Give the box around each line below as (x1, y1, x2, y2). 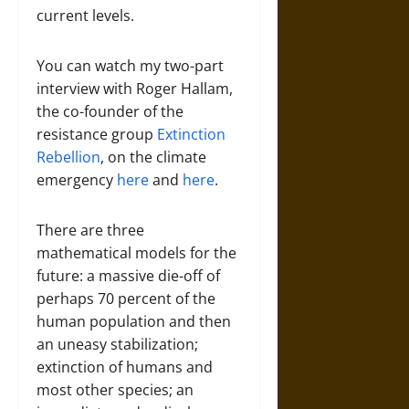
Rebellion (37, 147, 100, 167)
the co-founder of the (37, 101, 184, 121)
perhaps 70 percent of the (37, 288, 215, 309)
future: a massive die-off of (37, 266, 220, 286)
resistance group (37, 124, 157, 144)
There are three (37, 220, 144, 240)
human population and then (37, 311, 231, 331)
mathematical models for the (37, 243, 236, 263)
